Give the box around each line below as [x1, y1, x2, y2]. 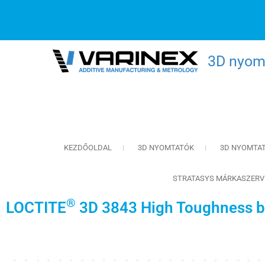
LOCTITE [6, 199, 66, 216]
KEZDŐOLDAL [63, 143, 112, 152]
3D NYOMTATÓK [137, 143, 194, 152]
